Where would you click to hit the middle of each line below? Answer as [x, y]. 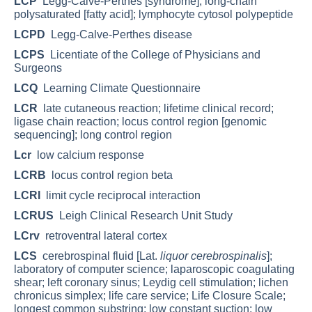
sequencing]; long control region [93, 135]
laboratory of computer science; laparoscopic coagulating [154, 270]
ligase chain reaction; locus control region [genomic [140, 122]
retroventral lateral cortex [103, 236]
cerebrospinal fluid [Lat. [99, 256]
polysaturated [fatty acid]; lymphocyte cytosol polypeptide [154, 15]
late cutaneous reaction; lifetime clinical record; [156, 109]
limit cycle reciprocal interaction [120, 196]
